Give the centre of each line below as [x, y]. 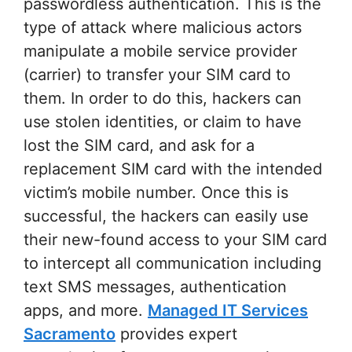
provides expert [176, 334]
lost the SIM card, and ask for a [139, 146]
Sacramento [70, 334]
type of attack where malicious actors [163, 28]
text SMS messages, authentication [155, 287]
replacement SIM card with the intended [173, 169]
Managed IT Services [228, 311]
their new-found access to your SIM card [175, 240]
